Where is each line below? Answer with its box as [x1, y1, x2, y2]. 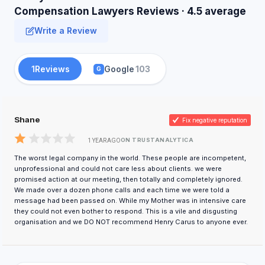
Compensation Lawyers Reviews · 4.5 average [14, 5, 246, 17]
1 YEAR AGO [88, 137, 121, 144]
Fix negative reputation [182, 116, 247, 124]
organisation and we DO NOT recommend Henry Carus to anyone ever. [14, 218, 248, 226]
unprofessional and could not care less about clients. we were [14, 164, 222, 173]
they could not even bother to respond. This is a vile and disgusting [14, 207, 237, 215]
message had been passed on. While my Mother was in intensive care [14, 196, 246, 205]
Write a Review [34, 25, 97, 35]
